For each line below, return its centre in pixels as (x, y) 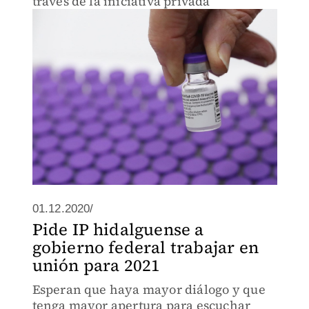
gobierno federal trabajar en (146, 247)
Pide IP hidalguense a (118, 229)
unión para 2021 (96, 265)
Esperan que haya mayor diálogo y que (149, 289)
